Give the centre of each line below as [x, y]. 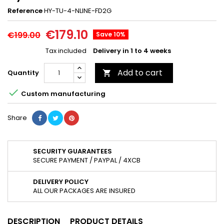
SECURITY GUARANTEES [72, 151]
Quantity [23, 73]
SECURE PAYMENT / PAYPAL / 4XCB [87, 160]
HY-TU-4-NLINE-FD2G [78, 11]
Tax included [67, 51]
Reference [25, 11]
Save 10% [111, 34]
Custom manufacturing [62, 93]
